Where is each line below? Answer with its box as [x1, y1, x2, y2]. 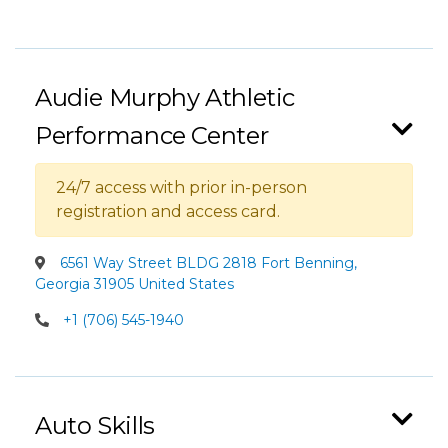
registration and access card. [56, 202, 280, 221]
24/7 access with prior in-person [56, 178, 307, 197]
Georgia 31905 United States [35, 275, 234, 293]
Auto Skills [35, 411, 155, 440]
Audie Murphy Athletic [35, 83, 296, 112]
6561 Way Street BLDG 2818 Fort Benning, [56, 254, 357, 272]
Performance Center [35, 121, 269, 150]
